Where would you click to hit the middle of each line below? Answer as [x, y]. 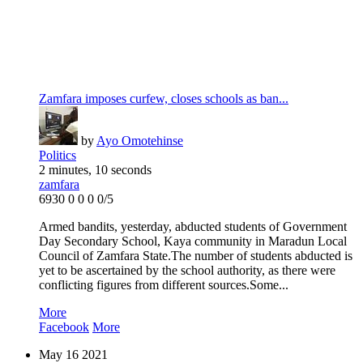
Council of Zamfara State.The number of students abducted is [196, 256]
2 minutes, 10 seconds [95, 170]
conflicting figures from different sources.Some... [164, 285]
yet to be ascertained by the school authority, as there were [187, 271]
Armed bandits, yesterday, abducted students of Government [193, 227]
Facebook [64, 327]
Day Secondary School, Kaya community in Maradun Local [193, 241]
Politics [58, 156]
